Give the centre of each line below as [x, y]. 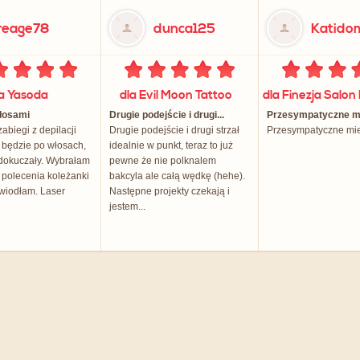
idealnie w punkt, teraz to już [171, 145]
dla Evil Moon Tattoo [176, 95]
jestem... [127, 207]
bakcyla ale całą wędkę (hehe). [177, 176]
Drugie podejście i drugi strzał [174, 130]
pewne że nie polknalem [163, 161]
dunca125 [184, 29]
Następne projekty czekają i [170, 191]
